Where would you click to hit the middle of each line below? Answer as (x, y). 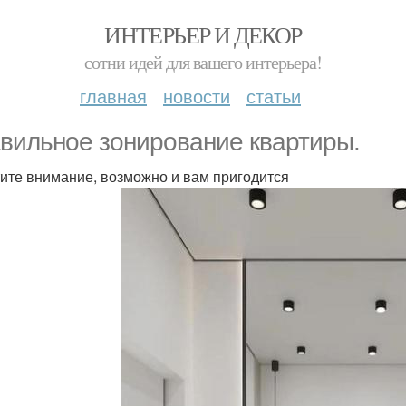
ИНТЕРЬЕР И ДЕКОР (203, 34)
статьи (274, 96)
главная (113, 96)
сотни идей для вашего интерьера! (203, 62)
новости (197, 96)
